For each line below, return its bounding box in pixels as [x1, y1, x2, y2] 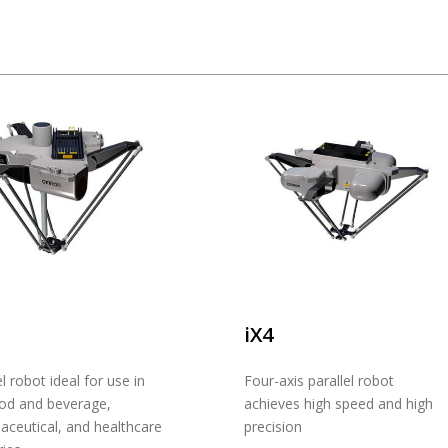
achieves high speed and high [243, 393, 433, 413]
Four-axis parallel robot [243, 370, 394, 390]
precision [243, 416, 302, 436]
